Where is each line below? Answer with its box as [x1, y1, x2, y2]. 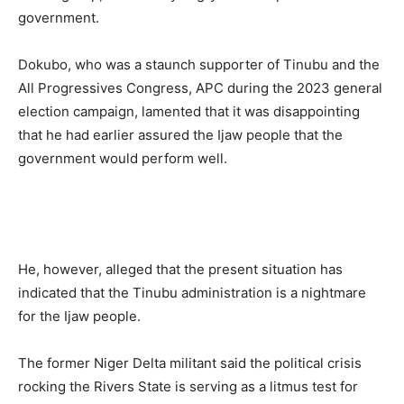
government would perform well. [18, 149, 227, 167]
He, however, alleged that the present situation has [18, 260, 343, 278]
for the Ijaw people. [18, 307, 141, 325]
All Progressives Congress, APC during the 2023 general [18, 78, 382, 96]
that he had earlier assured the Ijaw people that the [18, 125, 343, 143]
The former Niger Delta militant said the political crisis [18, 353, 362, 372]
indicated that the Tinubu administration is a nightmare [18, 283, 366, 301]
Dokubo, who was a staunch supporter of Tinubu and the [18, 55, 380, 73]
